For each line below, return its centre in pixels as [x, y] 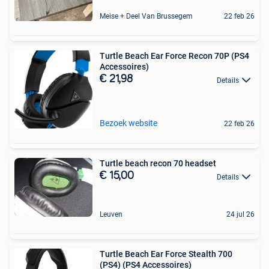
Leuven [111, 214]
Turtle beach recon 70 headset [158, 164]
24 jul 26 [240, 214]
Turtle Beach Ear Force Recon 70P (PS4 [174, 56]
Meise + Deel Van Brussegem [146, 17]
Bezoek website [128, 123]
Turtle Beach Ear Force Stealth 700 [166, 254]
